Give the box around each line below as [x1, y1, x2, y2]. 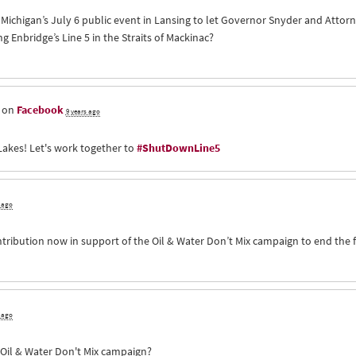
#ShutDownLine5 [136, 140, 220, 157]
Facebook [16, 102, 64, 118]
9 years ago [65, 106, 100, 117]
